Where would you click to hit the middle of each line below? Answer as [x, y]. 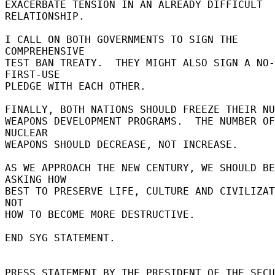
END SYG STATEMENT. [63, 238]
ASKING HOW [39, 179]
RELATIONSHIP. [48, 16]
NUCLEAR [29, 133]
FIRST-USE [36, 74]
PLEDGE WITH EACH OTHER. [79, 86]
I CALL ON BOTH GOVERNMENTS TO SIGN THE [122, 39]
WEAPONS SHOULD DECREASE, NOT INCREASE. [125, 144]
